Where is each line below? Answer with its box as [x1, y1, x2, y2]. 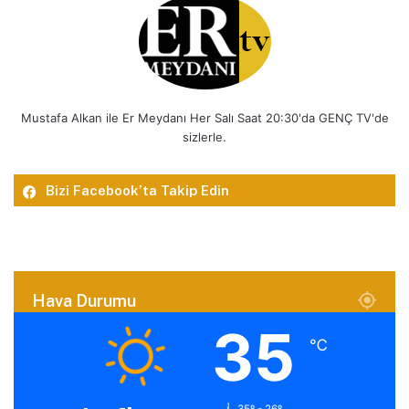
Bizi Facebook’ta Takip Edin [46, 182, 229, 198]
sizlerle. [183, 129, 226, 144]
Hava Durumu [32, 290, 136, 310]
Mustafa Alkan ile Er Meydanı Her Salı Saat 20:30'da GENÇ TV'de [20, 110, 389, 125]
